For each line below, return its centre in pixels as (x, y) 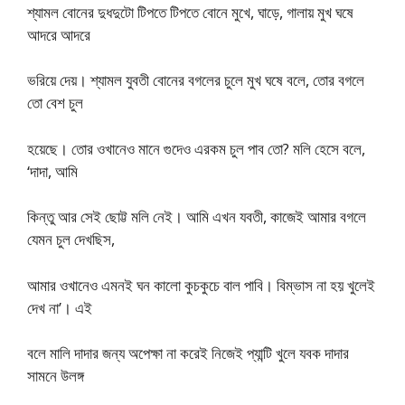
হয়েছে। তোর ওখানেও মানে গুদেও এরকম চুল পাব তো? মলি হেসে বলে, (196, 148)
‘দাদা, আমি (52, 171)
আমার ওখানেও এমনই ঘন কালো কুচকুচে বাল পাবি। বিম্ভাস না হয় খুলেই (201, 285)
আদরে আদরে (59, 34)
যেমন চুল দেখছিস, (71, 239)
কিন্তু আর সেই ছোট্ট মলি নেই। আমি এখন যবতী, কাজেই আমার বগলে (197, 217)
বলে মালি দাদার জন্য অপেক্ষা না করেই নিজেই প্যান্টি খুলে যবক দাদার (188, 353)
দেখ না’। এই (60, 307)
